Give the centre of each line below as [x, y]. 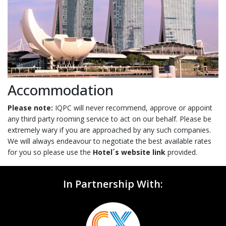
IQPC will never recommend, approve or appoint [133, 108]
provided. [181, 152]
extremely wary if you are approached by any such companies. [109, 130]
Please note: [30, 108]
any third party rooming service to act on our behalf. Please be [109, 119]
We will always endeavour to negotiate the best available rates [109, 141]
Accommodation [61, 90]
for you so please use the [50, 152]
